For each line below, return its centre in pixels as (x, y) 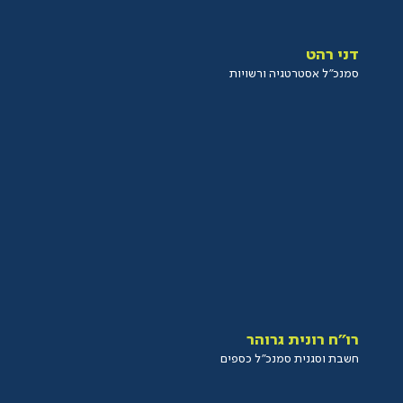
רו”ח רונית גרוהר (303, 340)
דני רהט (333, 55)
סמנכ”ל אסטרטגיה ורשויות (295, 74)
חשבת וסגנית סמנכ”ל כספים (290, 359)
